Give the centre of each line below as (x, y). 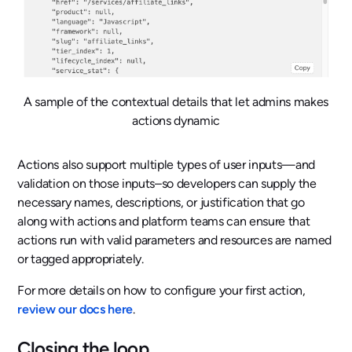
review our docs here (75, 310)
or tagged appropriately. (81, 259)
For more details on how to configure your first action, (161, 291)
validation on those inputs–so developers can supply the (167, 184)
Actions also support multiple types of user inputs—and (167, 165)
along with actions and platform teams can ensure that (164, 222)
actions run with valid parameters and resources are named (175, 240)
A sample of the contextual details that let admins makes (176, 102)
